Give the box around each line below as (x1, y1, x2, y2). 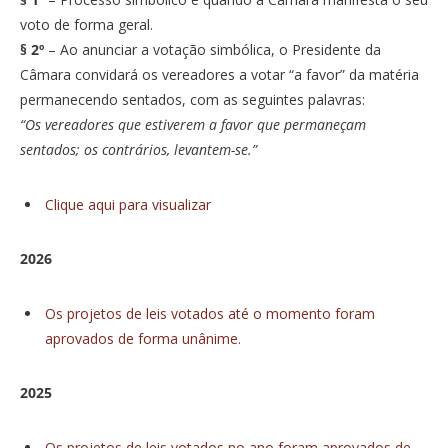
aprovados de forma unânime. (45, 328, 241, 348)
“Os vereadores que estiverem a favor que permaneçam (20, 114, 366, 134)
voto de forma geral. (20, 14, 153, 34)
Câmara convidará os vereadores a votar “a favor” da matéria (20, 64, 419, 84)
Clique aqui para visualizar (45, 194, 211, 214)
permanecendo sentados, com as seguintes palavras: (20, 89, 365, 109)
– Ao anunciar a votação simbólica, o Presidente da (44, 39, 381, 59)
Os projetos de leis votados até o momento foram (45, 303, 375, 323)
